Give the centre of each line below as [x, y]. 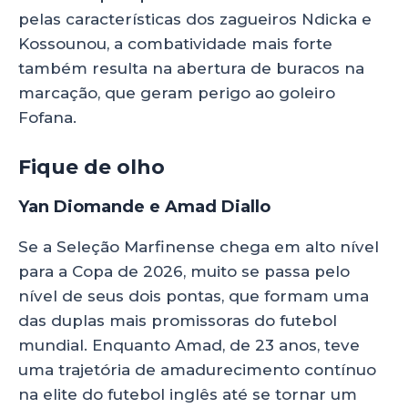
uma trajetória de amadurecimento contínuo [197, 369]
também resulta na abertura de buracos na [191, 69]
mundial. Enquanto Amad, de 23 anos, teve [189, 345]
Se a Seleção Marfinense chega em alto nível [199, 246]
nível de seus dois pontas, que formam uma [194, 296]
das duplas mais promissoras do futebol [178, 320]
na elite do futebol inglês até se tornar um [188, 394]
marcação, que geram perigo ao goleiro [177, 93]
